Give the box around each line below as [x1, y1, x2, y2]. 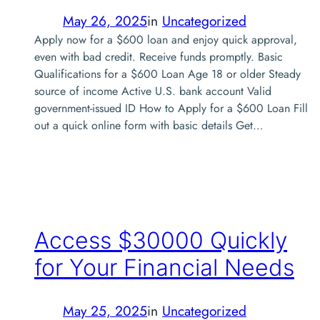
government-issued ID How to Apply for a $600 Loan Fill [34, 99, 308, 116]
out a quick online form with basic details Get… [34, 116, 263, 134]
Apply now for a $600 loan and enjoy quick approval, [34, 31, 297, 48]
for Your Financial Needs [34, 254, 294, 282]
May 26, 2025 [63, 10, 147, 31]
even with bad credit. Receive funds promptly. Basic [34, 48, 283, 65]
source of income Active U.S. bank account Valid [34, 82, 271, 99]
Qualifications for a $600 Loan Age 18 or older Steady [34, 65, 301, 82]
